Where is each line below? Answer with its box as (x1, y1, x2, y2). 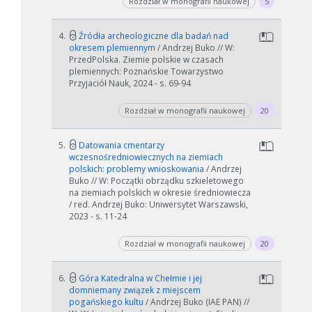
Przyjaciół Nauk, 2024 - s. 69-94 (69, 77, 191, 89)
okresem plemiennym (69, 42, 157, 54)
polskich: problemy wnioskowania (69, 163, 206, 175)
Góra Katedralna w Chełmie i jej (77, 272, 202, 284)
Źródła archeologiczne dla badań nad (77, 30, 228, 42)
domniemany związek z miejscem (69, 284, 201, 296)
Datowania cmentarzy (77, 139, 164, 151)
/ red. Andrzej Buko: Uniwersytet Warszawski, (69, 198, 248, 210)
